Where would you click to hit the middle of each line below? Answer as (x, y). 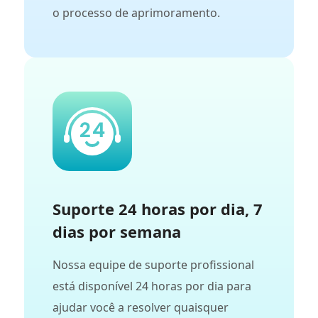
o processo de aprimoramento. (136, 13)
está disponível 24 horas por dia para (152, 286)
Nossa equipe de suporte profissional (153, 265)
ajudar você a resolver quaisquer (141, 308)
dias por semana (117, 232)
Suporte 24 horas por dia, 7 (158, 209)
